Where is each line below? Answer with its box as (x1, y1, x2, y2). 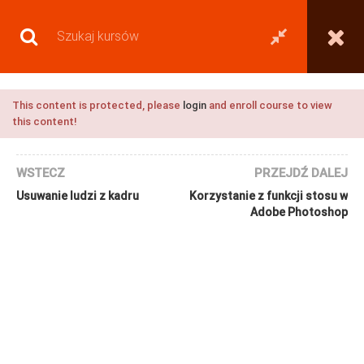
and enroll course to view (206, 99, 332, 111)
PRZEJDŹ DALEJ (254, 166, 348, 180)
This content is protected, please (12, 99, 183, 111)
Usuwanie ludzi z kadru (16, 189, 139, 202)
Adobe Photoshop (250, 206, 348, 219)
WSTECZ (16, 166, 65, 180)
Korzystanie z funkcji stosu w (189, 189, 348, 202)
